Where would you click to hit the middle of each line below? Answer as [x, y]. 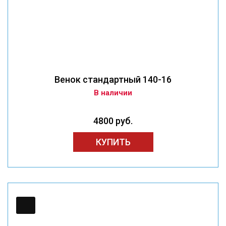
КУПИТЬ [113, 142]
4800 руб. [113, 121]
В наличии [113, 93]
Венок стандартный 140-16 [113, 80]
